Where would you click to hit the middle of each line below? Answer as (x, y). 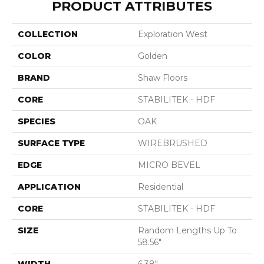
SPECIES (37, 121)
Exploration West (173, 34)
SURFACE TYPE (51, 143)
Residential (161, 187)
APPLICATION (49, 187)
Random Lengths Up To (187, 230)
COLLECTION (48, 34)
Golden (153, 56)
